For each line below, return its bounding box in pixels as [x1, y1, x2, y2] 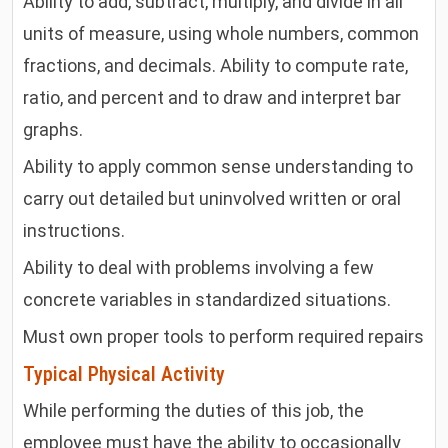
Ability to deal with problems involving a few [23, 256, 375, 278]
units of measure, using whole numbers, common [23, 22, 420, 44]
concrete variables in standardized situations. [23, 288, 392, 310]
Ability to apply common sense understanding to [23, 155, 414, 177]
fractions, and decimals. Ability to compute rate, [23, 54, 409, 76]
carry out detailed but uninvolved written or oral [23, 187, 402, 209]
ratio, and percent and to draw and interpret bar [23, 86, 402, 108]
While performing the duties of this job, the [23, 399, 365, 421]
